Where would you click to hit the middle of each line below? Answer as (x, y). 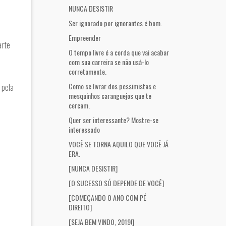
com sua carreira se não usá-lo (109, 62)
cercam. (79, 105)
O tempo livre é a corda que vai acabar (119, 52)
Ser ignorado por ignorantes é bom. (115, 23)
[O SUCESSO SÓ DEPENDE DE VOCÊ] (116, 183)
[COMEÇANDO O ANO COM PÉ (107, 197)
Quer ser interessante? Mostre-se (114, 120)
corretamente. (88, 71)
